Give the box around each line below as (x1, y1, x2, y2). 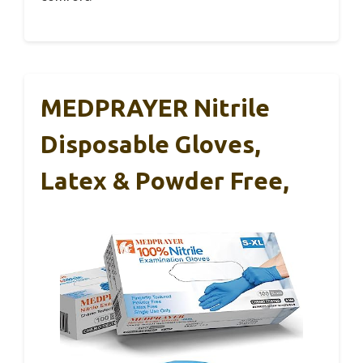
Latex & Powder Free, (41, 166, 289, 194)
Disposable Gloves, (41, 130, 261, 158)
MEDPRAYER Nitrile (41, 93, 270, 122)
